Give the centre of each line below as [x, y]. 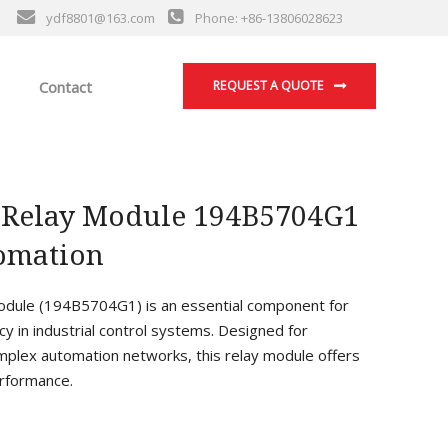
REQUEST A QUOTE [268, 86]
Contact [63, 87]
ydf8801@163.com [100, 18]
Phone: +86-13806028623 [268, 18]
